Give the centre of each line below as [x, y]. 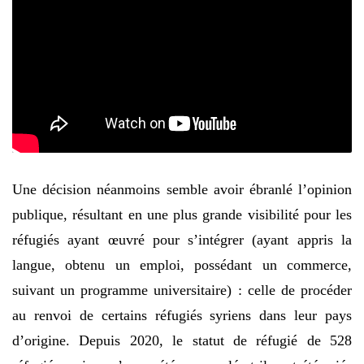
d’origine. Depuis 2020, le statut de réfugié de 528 [182, 340]
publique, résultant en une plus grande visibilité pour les [182, 214]
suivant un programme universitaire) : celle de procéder [182, 290]
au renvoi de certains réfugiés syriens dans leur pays [182, 315]
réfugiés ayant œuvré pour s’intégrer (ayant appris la [182, 239]
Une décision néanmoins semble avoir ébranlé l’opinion [182, 189]
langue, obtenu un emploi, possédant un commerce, [182, 264]
